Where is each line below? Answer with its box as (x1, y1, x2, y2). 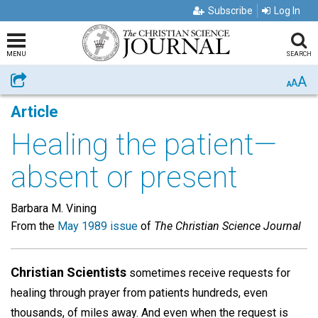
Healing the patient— (11, 127, 277, 162)
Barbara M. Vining (11, 202, 97, 215)
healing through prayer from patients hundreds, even (11, 286, 268, 300)
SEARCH (285, 50, 312, 57)
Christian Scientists (11, 265, 126, 280)
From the (11, 219, 57, 233)
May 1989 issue (57, 219, 138, 233)
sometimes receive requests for (126, 266, 290, 280)
